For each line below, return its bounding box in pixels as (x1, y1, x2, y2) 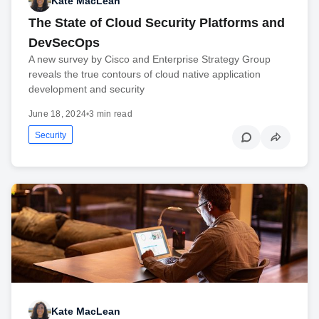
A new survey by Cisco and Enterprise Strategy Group (28, 53, 271, 66)
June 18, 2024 (28, 109, 87, 120)
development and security (28, 83, 145, 95)
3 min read (89, 109, 132, 120)
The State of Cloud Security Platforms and (28, 16, 285, 31)
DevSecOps (28, 36, 100, 51)
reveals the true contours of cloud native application (28, 68, 261, 80)
